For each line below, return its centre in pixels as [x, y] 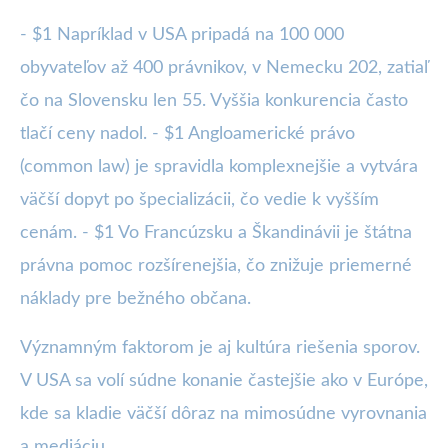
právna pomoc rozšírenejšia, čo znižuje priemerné [216, 266]
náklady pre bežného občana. [135, 299]
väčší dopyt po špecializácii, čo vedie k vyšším [199, 200]
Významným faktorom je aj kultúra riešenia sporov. [220, 348]
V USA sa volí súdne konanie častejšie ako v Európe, [224, 381]
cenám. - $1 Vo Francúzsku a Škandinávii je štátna [216, 233]
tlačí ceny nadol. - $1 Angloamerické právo [187, 134]
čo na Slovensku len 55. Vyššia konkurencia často [214, 101]
